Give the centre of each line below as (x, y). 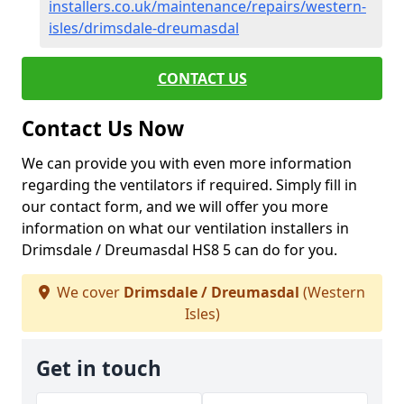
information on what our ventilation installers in (185, 229)
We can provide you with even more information (187, 164)
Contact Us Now (103, 129)
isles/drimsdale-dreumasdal (144, 28)
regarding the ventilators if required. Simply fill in (189, 185)
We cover (88, 293)
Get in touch (99, 369)
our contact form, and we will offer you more (175, 207)
